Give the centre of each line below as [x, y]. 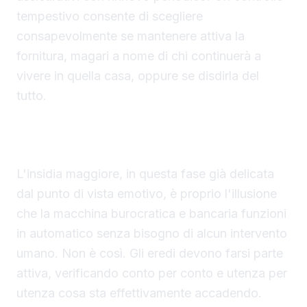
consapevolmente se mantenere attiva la [131, 36]
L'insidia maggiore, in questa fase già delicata [145, 174]
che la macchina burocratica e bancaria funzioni [151, 214]
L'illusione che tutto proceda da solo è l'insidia [147, 129]
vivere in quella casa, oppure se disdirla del [138, 76]
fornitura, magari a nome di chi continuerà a [139, 56]
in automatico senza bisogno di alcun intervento [152, 234]
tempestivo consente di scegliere [110, 16]
